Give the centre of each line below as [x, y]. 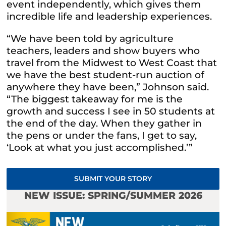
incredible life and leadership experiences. [109, 17]
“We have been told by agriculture [90, 39]
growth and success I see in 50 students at [111, 111]
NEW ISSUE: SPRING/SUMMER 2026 [113, 196]
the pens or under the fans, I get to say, [102, 136]
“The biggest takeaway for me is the [95, 99]
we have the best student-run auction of [106, 75]
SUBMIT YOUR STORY [113, 179]
